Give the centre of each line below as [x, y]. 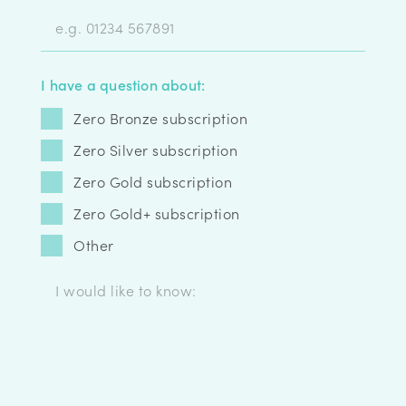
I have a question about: [123, 84]
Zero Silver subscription [156, 149]
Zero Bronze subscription [161, 117]
